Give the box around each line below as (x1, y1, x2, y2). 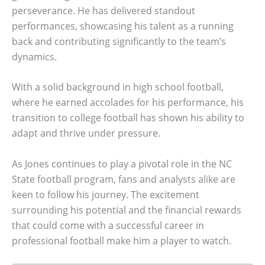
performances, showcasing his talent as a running (12, 19, 234, 33)
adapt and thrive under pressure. (12, 127, 160, 140)
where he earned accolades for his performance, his (12, 96, 244, 109)
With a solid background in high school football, (12, 80, 224, 94)
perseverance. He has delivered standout (12, 4, 195, 17)
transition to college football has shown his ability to (12, 111, 244, 125)
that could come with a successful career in (12, 218, 204, 232)
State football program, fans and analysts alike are (12, 172, 235, 186)
